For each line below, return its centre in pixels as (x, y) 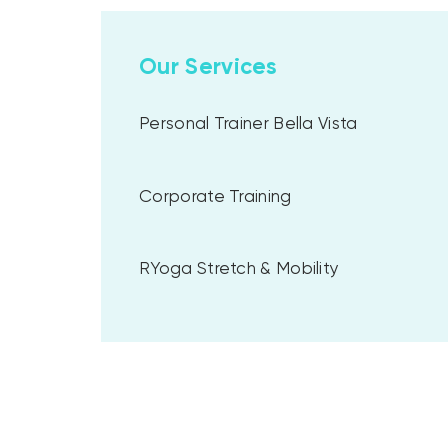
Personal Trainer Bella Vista (248, 125)
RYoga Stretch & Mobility (239, 270)
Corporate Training (215, 197)
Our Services (208, 67)
